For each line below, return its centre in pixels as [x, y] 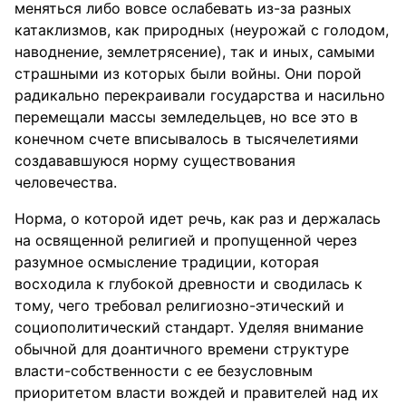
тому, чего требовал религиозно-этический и [179, 305]
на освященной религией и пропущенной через [186, 240]
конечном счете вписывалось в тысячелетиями [187, 139]
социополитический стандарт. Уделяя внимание [189, 327]
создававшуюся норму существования [155, 160]
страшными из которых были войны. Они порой [188, 73]
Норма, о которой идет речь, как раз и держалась [198, 218]
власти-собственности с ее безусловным [164, 371]
